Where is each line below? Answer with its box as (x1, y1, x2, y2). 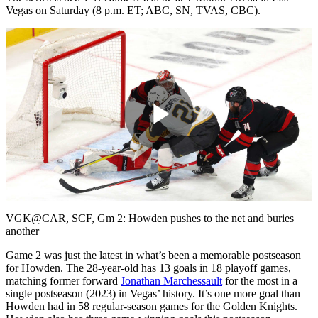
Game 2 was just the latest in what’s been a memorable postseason (6, 248, 301, 261)
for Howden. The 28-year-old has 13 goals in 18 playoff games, (6, 261, 291, 274)
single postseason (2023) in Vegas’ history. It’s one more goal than (6, 287, 300, 300)
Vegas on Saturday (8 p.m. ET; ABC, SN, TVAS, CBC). (6, 4, 261, 16)
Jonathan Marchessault (121, 274, 222, 287)
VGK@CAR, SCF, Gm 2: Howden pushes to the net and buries (6, 212, 294, 224)
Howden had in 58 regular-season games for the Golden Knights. (6, 300, 297, 312)
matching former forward (6, 274, 121, 287)
